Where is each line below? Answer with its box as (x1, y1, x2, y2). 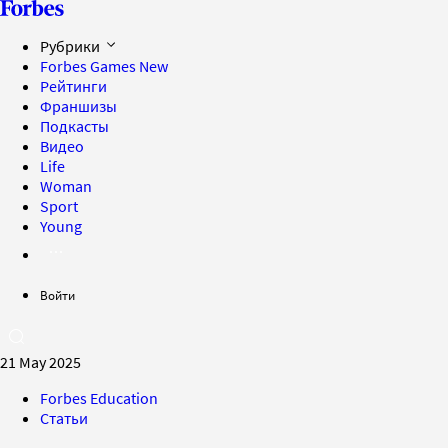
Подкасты (40, 116, 109, 136)
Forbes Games (40, 56, 139, 76)
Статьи (40, 408, 88, 428)
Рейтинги (40, 76, 107, 96)
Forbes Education (40, 388, 158, 408)
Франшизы (40, 96, 117, 116)
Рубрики (40, 36, 103, 56)
